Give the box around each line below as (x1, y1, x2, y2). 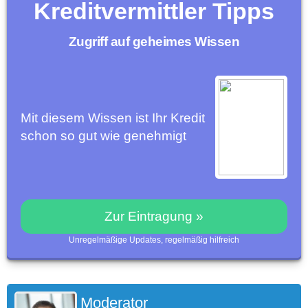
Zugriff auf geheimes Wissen (68, 34, 240, 49)
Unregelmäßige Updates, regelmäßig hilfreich (69, 235, 239, 245)
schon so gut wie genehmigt (21, 129, 186, 144)
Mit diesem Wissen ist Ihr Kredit (21, 111, 205, 126)
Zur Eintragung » (104, 209, 203, 224)
